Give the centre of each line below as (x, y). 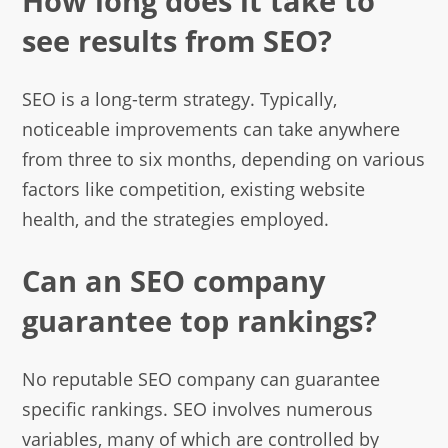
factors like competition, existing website (194, 189)
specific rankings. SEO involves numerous (198, 409)
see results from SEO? (177, 41)
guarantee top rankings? (200, 321)
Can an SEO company (174, 281)
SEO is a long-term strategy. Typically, (180, 99)
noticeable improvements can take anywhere (211, 129)
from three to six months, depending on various (224, 159)
